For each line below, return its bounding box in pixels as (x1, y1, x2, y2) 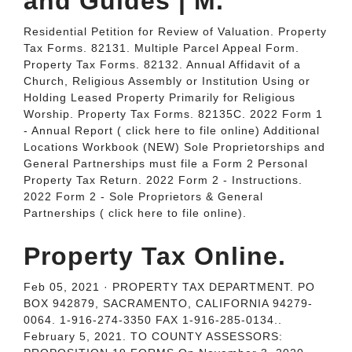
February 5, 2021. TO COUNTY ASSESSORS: (24, 330, 283, 343)
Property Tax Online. (24, 242, 286, 270)
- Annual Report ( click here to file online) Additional (24, 124, 320, 137)
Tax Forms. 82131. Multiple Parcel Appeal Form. (24, 42, 299, 54)
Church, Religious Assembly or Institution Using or (24, 75, 310, 87)
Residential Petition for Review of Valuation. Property (24, 25, 327, 38)
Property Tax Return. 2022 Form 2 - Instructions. (24, 174, 302, 186)
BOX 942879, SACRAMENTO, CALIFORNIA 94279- (24, 297, 313, 310)
